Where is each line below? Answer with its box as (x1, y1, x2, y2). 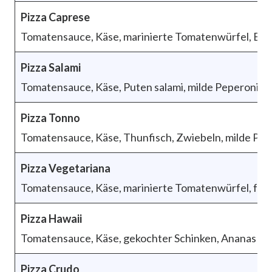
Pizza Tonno (21, 110, 80, 124)
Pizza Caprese (21, 10, 90, 24)
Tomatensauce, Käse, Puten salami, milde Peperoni (21, 80, 259, 93)
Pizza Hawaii (21, 211, 82, 225)
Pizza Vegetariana (21, 161, 110, 175)
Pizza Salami (21, 60, 81, 74)
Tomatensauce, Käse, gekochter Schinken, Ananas (21, 231, 256, 245)
